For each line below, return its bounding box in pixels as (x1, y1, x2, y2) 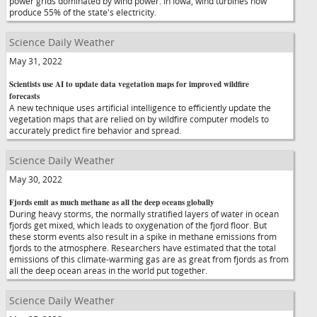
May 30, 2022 (9, 173, 62, 185)
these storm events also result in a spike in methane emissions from (9, 231, 277, 242)
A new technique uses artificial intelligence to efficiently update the (9, 102, 271, 113)
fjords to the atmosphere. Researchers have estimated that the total (9, 242, 276, 253)
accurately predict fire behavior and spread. (9, 125, 181, 136)
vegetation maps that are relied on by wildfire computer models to (9, 113, 269, 125)
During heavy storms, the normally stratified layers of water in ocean (9, 208, 279, 219)
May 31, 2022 (9, 55, 62, 67)
